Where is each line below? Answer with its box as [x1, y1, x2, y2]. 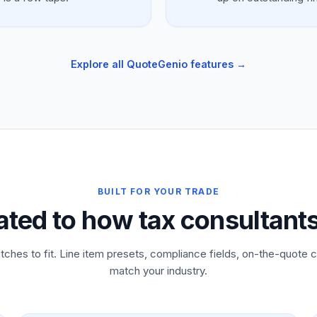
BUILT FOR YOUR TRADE [98, 186, 219, 197]
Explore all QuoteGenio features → [71, 58, 246, 70]
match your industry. [110, 264, 207, 277]
